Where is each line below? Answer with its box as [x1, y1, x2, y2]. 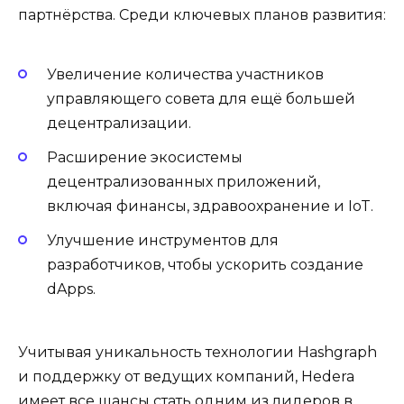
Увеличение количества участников [47, 65, 324, 83]
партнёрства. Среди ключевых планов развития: [18, 6, 386, 24]
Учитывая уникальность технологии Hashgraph [18, 344, 377, 362]
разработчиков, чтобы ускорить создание [47, 255, 363, 273]
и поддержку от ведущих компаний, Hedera [18, 368, 354, 386]
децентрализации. [47, 114, 191, 132]
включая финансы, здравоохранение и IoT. [47, 197, 373, 215]
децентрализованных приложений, [47, 172, 320, 190]
